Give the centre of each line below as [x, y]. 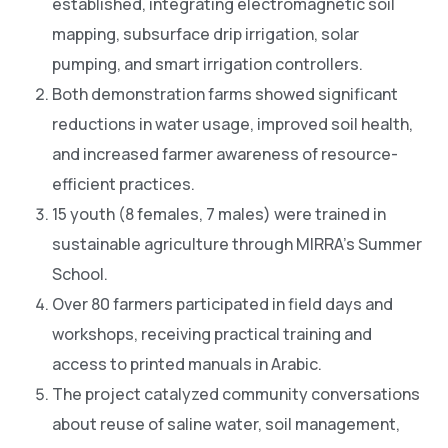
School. [80, 274]
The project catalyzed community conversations [236, 394]
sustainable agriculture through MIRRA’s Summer [237, 244]
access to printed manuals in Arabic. [187, 364]
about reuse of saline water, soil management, [226, 424]
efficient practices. [124, 184]
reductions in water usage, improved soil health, [233, 124]
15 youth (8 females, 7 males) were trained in [219, 214]
